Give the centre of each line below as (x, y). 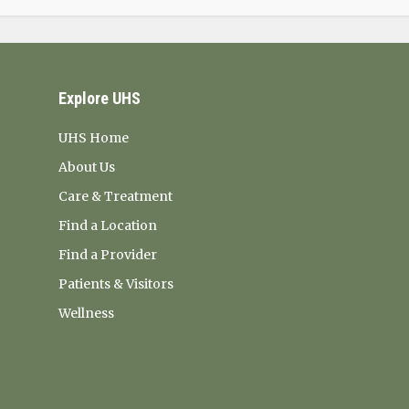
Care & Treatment (115, 196)
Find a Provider (107, 255)
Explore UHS (99, 98)
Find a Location (107, 225)
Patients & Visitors (115, 284)
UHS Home (93, 138)
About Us (86, 167)
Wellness (86, 313)
